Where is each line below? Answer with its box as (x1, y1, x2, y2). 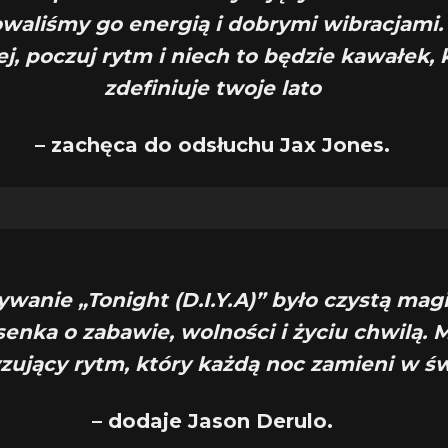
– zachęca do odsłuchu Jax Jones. (35, 133, 391, 157)
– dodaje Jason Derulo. (92, 409, 334, 433)
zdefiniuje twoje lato (104, 76, 322, 100)
